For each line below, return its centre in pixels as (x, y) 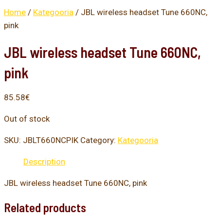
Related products (45, 207)
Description (44, 162)
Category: (99, 140)
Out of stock (27, 119)
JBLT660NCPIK (51, 140)
